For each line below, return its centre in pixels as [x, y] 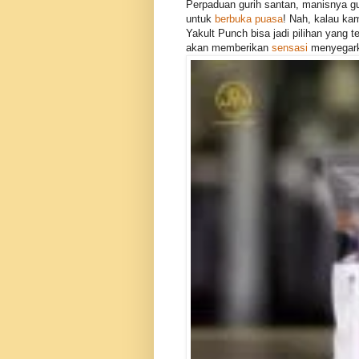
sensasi [290, 48]
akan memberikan [229, 48]
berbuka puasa [249, 19]
